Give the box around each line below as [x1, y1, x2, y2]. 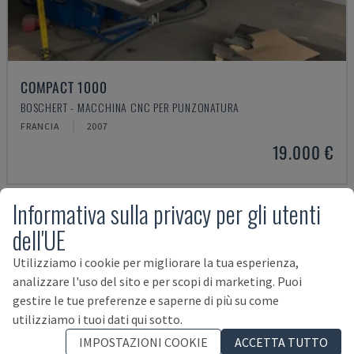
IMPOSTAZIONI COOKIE [79, 333, 208, 350]
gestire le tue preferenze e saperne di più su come [13, 292, 279, 308]
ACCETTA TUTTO [235, 333, 328, 350]
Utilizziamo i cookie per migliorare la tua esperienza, [13, 254, 299, 270]
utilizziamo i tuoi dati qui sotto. [13, 311, 183, 327]
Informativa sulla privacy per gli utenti [13, 195, 321, 232]
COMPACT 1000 [21, 77, 107, 97]
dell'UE [13, 221, 66, 258]
